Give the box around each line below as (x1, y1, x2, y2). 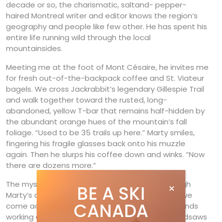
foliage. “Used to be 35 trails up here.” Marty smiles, (6, 127, 195, 138)
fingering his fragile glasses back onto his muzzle (6, 138, 185, 149)
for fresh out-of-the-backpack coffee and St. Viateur (6, 72, 204, 83)
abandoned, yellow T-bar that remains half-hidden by (6, 105, 205, 116)
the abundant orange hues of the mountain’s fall (6, 116, 187, 127)
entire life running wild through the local (6, 32, 151, 43)
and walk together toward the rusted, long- (6, 94, 167, 105)
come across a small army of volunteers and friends (6, 200, 198, 211)
